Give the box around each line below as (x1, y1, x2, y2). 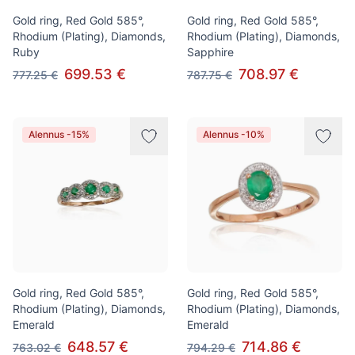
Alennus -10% (203, 128, 265, 140)
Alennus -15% (29, 128, 90, 140)
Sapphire (187, 45, 234, 59)
